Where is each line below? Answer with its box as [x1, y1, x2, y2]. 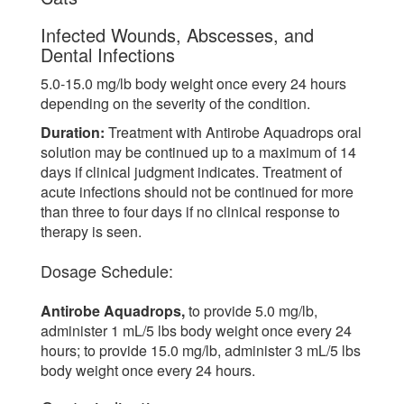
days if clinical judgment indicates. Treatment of [41, 161, 342, 182]
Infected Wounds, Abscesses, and [41, 21, 314, 48]
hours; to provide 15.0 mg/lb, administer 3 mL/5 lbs [41, 340, 361, 362]
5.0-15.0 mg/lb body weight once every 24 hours [41, 72, 346, 94]
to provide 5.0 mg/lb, [185, 300, 317, 322]
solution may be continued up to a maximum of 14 [41, 141, 356, 162]
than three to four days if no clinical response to [41, 200, 340, 222]
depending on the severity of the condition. [41, 92, 310, 114]
